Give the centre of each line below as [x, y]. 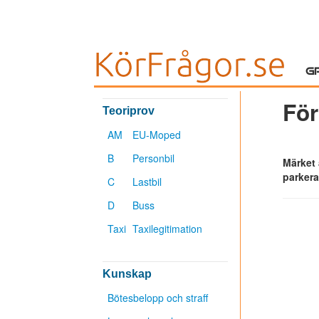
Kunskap [127, 274]
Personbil [153, 158]
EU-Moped [157, 135]
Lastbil [147, 182]
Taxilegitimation [167, 229]
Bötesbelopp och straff [158, 298]
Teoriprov [129, 111]
